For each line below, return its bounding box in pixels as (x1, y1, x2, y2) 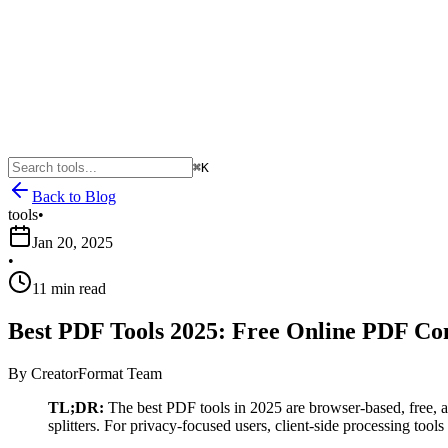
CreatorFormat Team (31, 364, 162, 382)
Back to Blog (32, 188, 116, 205)
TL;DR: (48, 398, 104, 416)
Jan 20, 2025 (32, 234, 113, 251)
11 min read (32, 280, 106, 297)
